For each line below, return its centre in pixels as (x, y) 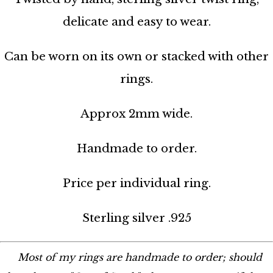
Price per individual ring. (136, 183)
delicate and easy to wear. (136, 21)
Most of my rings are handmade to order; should (140, 257)
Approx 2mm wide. (136, 113)
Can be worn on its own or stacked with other (136, 56)
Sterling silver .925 (136, 218)
